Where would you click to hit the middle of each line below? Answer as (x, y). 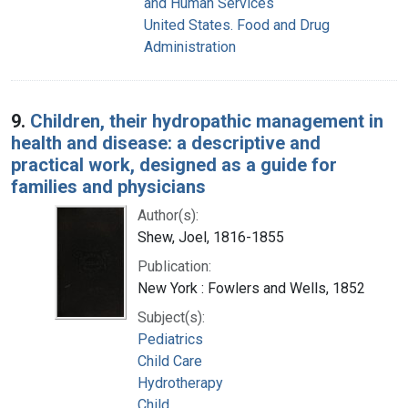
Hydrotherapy (180, 382)
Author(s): (168, 215)
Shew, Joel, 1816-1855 (211, 237)
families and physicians (108, 186)
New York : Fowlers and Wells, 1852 (251, 288)
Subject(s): (171, 317)
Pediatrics (170, 339)
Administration (190, 46)
